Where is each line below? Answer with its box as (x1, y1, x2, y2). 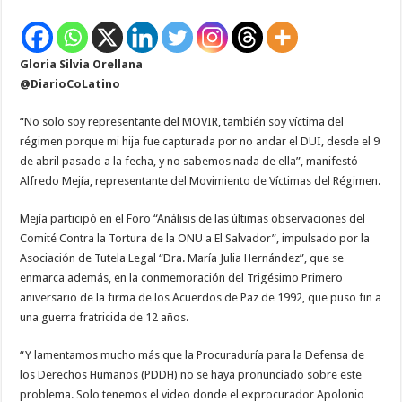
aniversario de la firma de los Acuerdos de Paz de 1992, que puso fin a (20, 291, 382, 305)
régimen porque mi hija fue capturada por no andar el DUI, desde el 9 (20, 135, 380, 149)
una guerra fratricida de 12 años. (20, 310, 189, 325)
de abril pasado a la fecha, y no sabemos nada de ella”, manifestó (20, 154, 359, 169)
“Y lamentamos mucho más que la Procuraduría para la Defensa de (20, 348, 365, 363)
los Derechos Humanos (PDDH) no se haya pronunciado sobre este (20, 368, 363, 382)
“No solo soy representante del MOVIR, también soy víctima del (20, 115, 345, 129)
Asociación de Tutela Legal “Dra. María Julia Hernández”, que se (20, 251, 345, 266)
